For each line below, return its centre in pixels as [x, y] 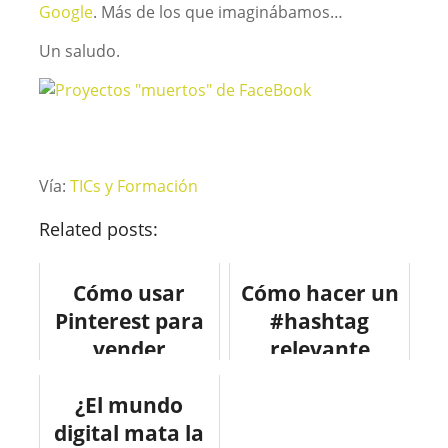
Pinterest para [129, 321]
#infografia [319, 377]
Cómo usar [129, 293]
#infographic [319, 405]
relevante [319, 349]
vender [129, 349]
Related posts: [98, 229]
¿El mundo [129, 405]
